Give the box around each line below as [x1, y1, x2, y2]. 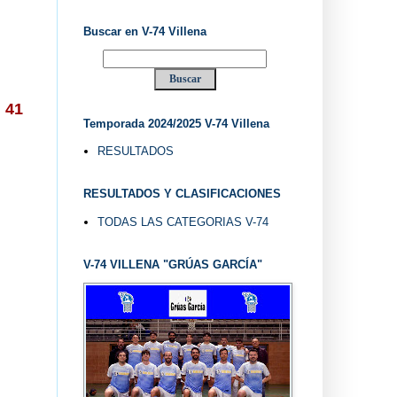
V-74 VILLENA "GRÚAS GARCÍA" [82, 257, 262, 271]
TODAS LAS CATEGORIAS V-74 [97, 214, 269, 229]
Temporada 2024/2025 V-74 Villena [82, 116, 269, 130]
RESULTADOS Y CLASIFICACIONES [82, 187, 281, 201]
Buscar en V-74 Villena [82, 24, 206, 38]
